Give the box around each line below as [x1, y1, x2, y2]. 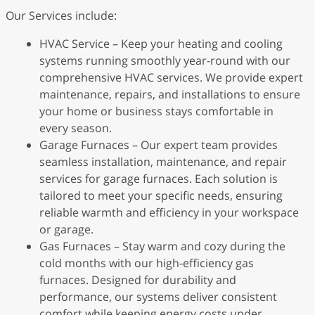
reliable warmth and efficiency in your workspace [39, 205, 299, 220]
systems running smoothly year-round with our [39, 53, 290, 68]
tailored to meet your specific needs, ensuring [39, 188, 283, 203]
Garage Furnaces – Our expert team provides [39, 137, 278, 153]
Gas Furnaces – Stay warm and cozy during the [39, 238, 285, 254]
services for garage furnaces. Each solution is [39, 171, 278, 186]
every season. [39, 120, 112, 136]
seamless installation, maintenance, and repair [39, 154, 287, 169]
